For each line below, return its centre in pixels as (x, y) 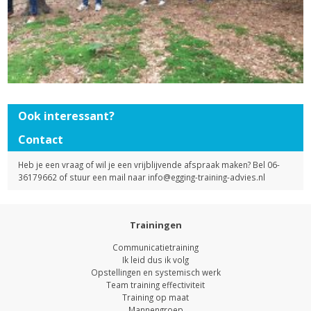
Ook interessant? (67, 116)
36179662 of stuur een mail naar (83, 177)
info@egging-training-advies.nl (207, 177)
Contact (41, 140)
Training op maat (155, 297)
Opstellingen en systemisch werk (155, 272)
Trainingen (155, 225)
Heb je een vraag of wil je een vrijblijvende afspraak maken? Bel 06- (149, 165)
